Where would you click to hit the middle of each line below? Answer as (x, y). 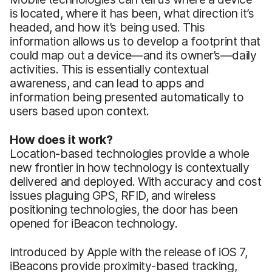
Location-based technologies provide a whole (130, 153)
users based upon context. (80, 111)
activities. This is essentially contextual (109, 69)
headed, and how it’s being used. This (107, 27)
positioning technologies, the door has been (124, 209)
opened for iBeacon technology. (94, 223)
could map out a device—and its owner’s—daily (133, 55)
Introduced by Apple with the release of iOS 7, (129, 252)
